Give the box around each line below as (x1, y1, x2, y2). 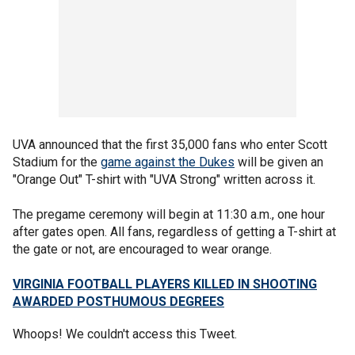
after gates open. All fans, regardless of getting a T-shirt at (13, 223, 336, 239)
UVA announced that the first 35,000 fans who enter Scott (13, 136, 327, 152)
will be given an (235, 154, 323, 170)
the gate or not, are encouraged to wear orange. (13, 241, 275, 257)
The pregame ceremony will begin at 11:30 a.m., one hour (13, 206, 325, 222)
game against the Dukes (101, 154, 235, 170)
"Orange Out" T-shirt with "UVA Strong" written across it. (13, 171, 315, 187)
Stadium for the (13, 154, 101, 170)
